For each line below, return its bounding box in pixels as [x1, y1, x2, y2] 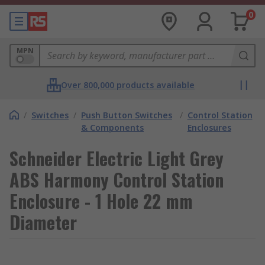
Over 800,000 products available [61, 79, 195, 91]
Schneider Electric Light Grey [9, 145, 224, 172]
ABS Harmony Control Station [9, 166, 224, 193]
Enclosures [187, 122, 231, 133]
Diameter [9, 209, 77, 235]
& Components [81, 122, 144, 133]
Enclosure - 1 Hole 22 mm [9, 188, 193, 214]
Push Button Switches [81, 109, 172, 121]
